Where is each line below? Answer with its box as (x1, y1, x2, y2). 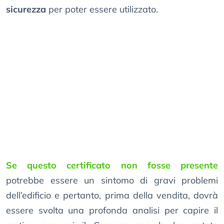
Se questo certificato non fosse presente (6, 159, 218, 171)
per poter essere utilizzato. (46, 3, 158, 15)
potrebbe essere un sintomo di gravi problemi (6, 174, 218, 186)
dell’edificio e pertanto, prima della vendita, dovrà (6, 189, 218, 201)
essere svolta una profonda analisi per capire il (6, 204, 218, 216)
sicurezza (6, 3, 46, 15)
